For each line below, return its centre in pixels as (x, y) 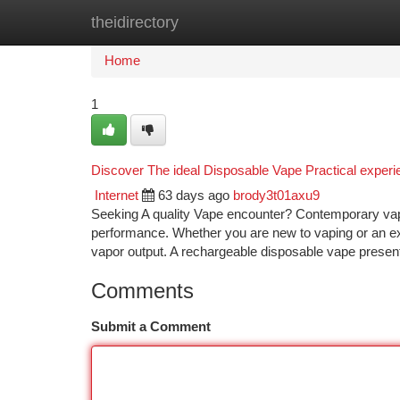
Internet (117, 196)
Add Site (333, 22)
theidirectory (135, 22)
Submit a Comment (151, 327)
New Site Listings (231, 22)
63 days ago (194, 196)
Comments (142, 291)
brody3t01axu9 (276, 196)
